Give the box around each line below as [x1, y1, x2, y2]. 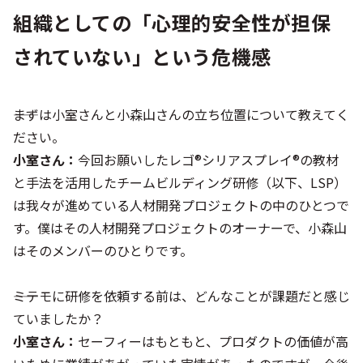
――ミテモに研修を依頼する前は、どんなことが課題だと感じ [13, 286, 350, 305]
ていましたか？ [13, 309, 104, 328]
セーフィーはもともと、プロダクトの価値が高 [78, 331, 348, 351]
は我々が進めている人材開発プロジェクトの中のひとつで [13, 195, 349, 215]
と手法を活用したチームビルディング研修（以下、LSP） [13, 173, 347, 192]
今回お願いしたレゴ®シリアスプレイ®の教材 [78, 150, 339, 169]
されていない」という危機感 [13, 42, 271, 70]
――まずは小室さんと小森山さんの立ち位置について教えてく [13, 105, 349, 124]
